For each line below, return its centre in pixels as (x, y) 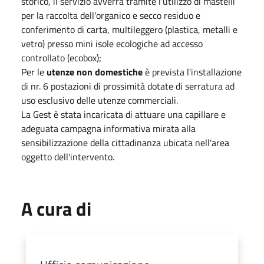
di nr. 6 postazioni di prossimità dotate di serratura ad (128, 86)
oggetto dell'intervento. (68, 156)
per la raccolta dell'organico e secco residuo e (111, 15)
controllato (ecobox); (61, 57)
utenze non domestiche (95, 72)
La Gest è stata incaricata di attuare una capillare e (123, 114)
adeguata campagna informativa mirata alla (108, 128)
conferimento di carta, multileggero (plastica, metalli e (129, 29)
